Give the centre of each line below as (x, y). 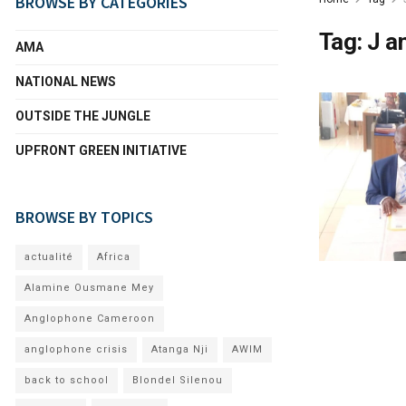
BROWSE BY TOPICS (84, 217)
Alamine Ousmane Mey (89, 288)
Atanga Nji (180, 349)
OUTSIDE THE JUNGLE (83, 116)
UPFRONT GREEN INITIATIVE (101, 150)
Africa (114, 257)
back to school (67, 380)
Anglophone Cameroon (90, 319)
